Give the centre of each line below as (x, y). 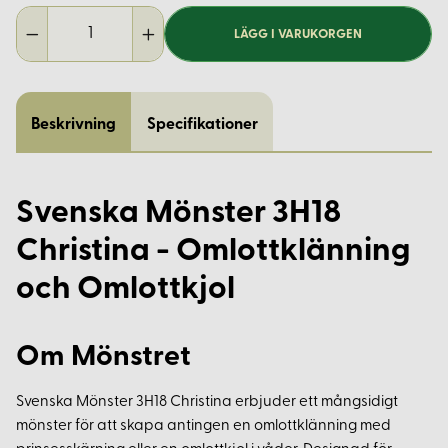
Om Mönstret (103, 358)
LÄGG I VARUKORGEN (298, 34)
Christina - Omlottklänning (213, 252)
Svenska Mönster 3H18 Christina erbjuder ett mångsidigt (207, 403)
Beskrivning (74, 125)
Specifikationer (202, 125)
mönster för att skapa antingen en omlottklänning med (203, 427)
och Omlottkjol (125, 290)
